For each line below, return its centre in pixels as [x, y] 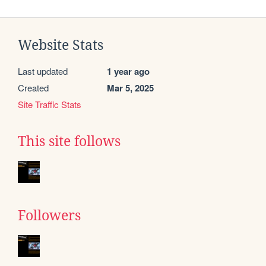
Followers [49, 216]
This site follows [69, 142]
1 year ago [128, 72]
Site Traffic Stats [50, 104]
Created [33, 88]
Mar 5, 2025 [130, 88]
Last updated [43, 71]
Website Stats [61, 45]
